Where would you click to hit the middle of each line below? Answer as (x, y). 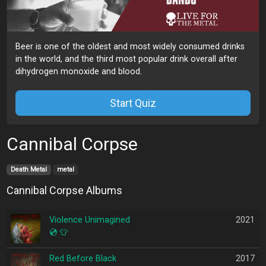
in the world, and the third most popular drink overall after (127, 59)
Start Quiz (133, 103)
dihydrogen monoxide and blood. (79, 71)
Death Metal (28, 170)
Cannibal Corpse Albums (64, 190)
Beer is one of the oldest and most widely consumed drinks (130, 46)
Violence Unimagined (89, 220)
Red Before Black (83, 258)
